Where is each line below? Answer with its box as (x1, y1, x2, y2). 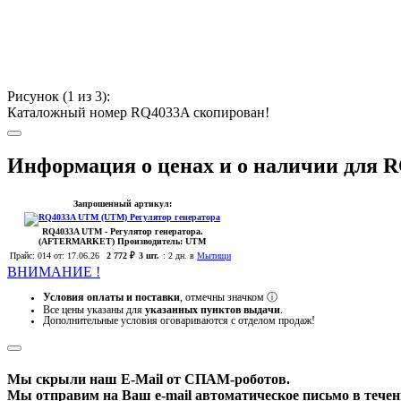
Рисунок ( (7, 88, 67, 104)
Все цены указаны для (43, 303, 145, 315)
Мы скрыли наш (7, 371, 121, 387)
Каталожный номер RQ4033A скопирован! (7, 104, 269, 120)
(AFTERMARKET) (38, 236, 115, 247)
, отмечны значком (180, 291, 267, 303)
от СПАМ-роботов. (163, 371, 290, 387)
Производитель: (115, 236, 185, 247)
